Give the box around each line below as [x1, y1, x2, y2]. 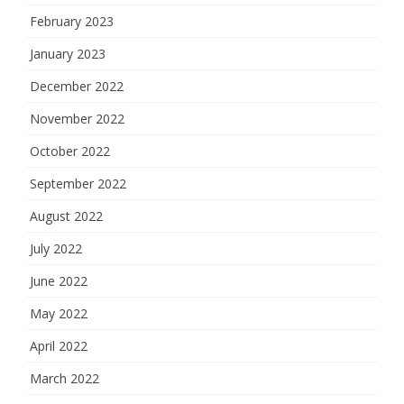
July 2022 [30, 240, 82, 258]
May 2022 [30, 305, 87, 323]
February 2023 [30, 13, 114, 31]
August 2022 [30, 207, 103, 225]
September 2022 [30, 175, 126, 193]
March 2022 [30, 370, 99, 388]
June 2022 [30, 272, 87, 290]
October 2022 [30, 142, 110, 161]
